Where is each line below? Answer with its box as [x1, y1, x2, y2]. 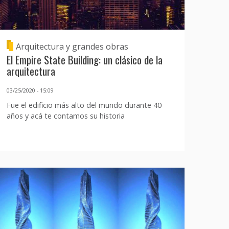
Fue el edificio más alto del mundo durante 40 [6, 100, 162, 110]
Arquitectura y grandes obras [15, 41, 128, 53]
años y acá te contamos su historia [6, 110, 125, 121]
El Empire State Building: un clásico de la [6, 52, 163, 68]
